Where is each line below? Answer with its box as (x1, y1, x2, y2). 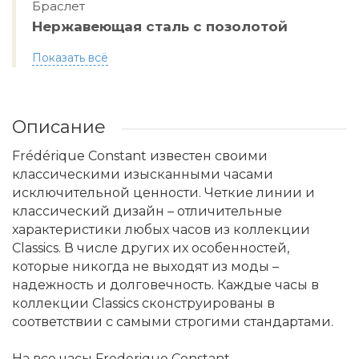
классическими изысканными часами (12, 167, 273, 182)
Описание (12, 116, 106, 138)
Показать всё (32, 50, 108, 65)
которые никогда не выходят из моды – (12, 259, 279, 274)
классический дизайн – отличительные (12, 204, 282, 219)
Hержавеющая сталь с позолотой (32, 18, 288, 34)
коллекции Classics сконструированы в (12, 296, 275, 311)
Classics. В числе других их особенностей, (12, 240, 289, 256)
